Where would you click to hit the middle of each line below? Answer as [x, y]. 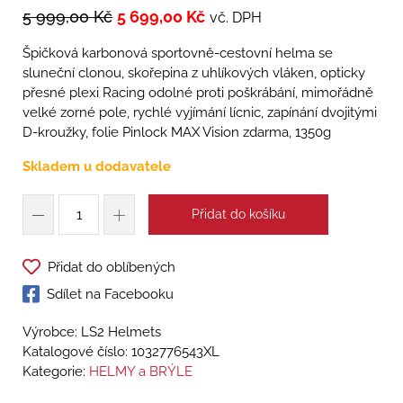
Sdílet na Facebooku [110, 295]
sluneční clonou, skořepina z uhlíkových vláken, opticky [194, 73]
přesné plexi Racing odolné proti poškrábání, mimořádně [198, 93]
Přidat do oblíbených [112, 268]
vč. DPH [236, 18]
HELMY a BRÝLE [141, 372]
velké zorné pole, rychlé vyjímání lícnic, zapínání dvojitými [200, 113]
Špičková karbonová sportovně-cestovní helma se [178, 54]
